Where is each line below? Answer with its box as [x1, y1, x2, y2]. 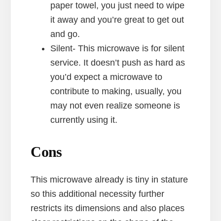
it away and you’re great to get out [50, 15, 184, 25]
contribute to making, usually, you [50, 86, 182, 97]
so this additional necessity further [31, 189, 165, 199]
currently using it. [50, 115, 118, 125]
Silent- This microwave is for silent [50, 43, 185, 54]
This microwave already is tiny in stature [31, 175, 188, 185]
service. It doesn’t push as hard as [50, 58, 185, 68]
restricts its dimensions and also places [31, 203, 185, 214]
